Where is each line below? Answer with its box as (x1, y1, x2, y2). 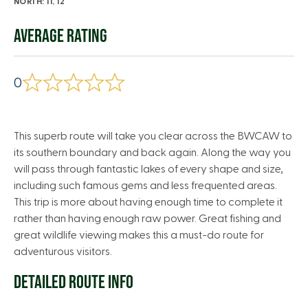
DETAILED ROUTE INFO (14, 272, 133, 294)
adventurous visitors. (14, 246, 112, 257)
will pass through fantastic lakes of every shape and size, (14, 164, 283, 175)
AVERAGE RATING (14, 25, 107, 47)
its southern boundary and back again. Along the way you (14, 147, 291, 158)
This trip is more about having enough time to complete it (14, 197, 283, 208)
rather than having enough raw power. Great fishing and (14, 213, 281, 224)
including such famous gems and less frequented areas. (14, 180, 277, 191)
